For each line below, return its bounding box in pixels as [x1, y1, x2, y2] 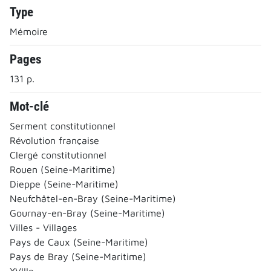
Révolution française [10, 134, 99, 146]
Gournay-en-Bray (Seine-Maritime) [10, 207, 165, 218]
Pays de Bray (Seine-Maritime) [10, 250, 146, 262]
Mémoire [10, 25, 48, 37]
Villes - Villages [10, 221, 77, 233]
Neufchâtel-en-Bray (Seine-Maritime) [10, 192, 176, 204]
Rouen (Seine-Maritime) [10, 163, 116, 175]
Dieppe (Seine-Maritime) [10, 178, 119, 189]
